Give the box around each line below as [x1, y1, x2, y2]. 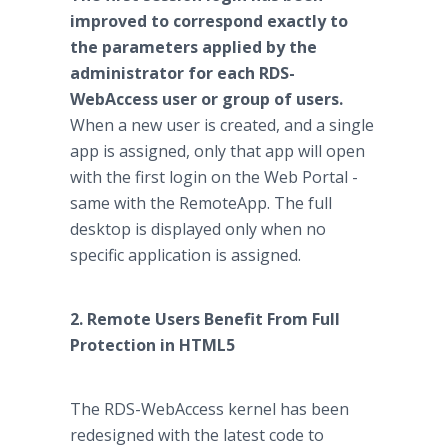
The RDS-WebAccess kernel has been [70, 398, 349, 420]
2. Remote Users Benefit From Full [70, 308, 340, 330]
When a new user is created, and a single [70, 114, 374, 136]
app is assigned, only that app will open [70, 140, 365, 162]
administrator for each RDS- [70, 62, 295, 84]
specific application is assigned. [70, 244, 301, 266]
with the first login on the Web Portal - [70, 166, 358, 188]
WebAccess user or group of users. [70, 88, 347, 110]
